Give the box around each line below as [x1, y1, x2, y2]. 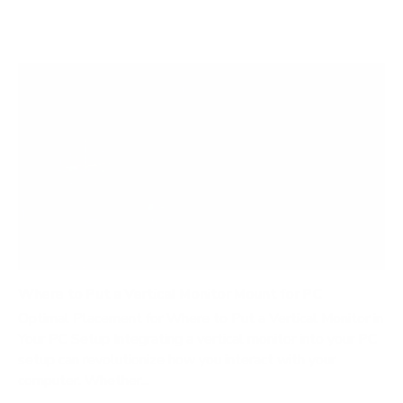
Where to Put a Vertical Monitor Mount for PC [18, 284, 322, 305]
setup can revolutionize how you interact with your [18, 350, 336, 371]
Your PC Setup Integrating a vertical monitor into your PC [18, 329, 377, 350]
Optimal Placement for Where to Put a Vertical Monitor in [18, 309, 383, 329]
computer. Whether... [18, 371, 149, 391]
